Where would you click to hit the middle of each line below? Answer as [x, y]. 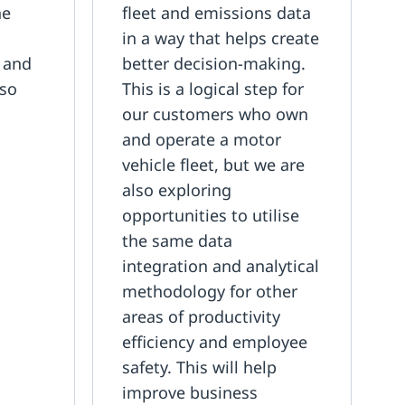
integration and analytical [220, 265]
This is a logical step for [212, 88]
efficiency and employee [214, 341]
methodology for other [209, 291]
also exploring [176, 189]
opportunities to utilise [210, 215]
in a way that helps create [220, 38]
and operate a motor [201, 139]
